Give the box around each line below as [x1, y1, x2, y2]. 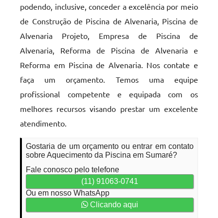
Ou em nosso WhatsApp [26, 189, 110, 197]
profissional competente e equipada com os [20, 89, 198, 99]
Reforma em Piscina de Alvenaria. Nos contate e [20, 60, 198, 70]
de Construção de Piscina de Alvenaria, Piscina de [20, 16, 198, 26]
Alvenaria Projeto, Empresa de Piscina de [20, 31, 198, 40]
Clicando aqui [88, 200, 138, 209]
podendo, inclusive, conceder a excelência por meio [20, 1, 198, 11]
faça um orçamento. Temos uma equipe [20, 74, 198, 84]
